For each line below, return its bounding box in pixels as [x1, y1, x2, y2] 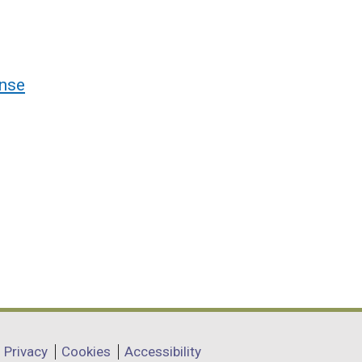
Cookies [61, 343, 111, 360]
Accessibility [124, 343, 201, 360]
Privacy [4, 343, 48, 360]
